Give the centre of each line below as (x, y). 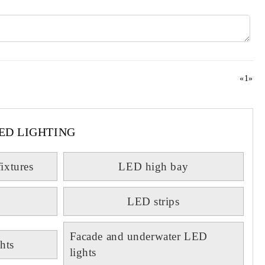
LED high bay (153, 167)
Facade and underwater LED (138, 236)
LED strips (153, 201)
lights (83, 252)
